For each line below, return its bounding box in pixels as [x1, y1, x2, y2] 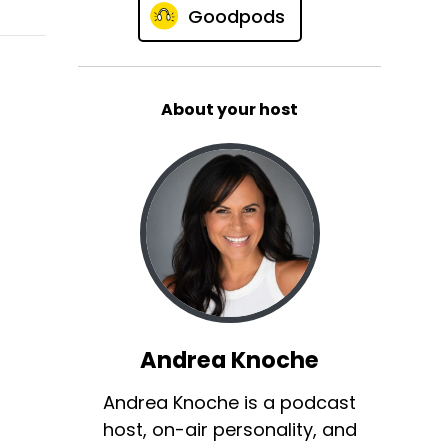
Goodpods [187, 3, 285, 29]
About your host [161, 98, 299, 122]
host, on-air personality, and [102, 417, 357, 443]
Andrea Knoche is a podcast [103, 390, 357, 416]
